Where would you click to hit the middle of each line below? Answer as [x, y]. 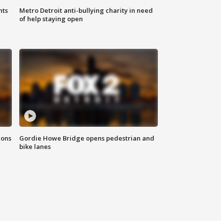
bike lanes [35, 147]
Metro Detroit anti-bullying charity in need [86, 11]
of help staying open [51, 19]
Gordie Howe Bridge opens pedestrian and [87, 138]
